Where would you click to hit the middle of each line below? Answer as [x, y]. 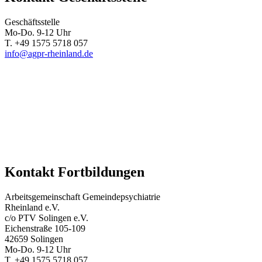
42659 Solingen [34, 239]
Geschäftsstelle [32, 22]
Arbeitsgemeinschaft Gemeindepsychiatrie [82, 196]
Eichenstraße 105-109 [45, 228]
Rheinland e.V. [32, 207]
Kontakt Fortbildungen [75, 172]
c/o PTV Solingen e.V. [46, 218]
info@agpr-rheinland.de [49, 53]
